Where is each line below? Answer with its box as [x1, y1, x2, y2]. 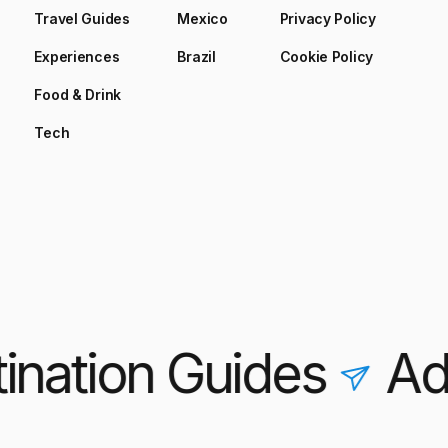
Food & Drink [34, 86, 121, 103]
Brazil [177, 48, 216, 65]
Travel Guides [34, 10, 130, 27]
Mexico [177, 10, 228, 27]
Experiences [34, 48, 120, 65]
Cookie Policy [279, 48, 374, 65]
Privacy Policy [279, 10, 376, 27]
